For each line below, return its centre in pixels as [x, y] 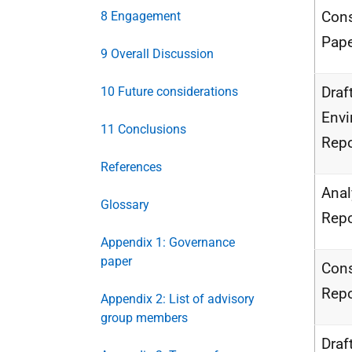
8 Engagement [141, 16]
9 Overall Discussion [157, 54]
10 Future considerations [169, 92]
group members [144, 318]
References [131, 167]
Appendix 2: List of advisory [178, 299]
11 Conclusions [143, 129]
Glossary [125, 205]
